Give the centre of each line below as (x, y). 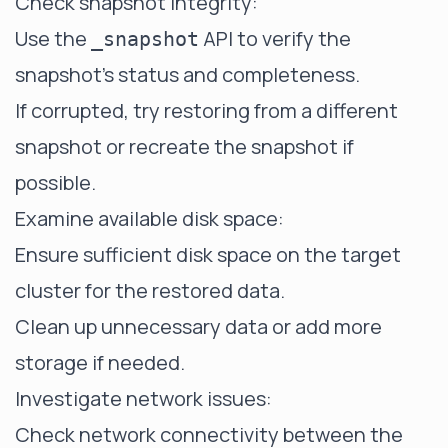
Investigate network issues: (143, 398)
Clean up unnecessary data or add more (198, 326)
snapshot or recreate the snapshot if (184, 146)
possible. (55, 182)
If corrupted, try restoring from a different (206, 110)
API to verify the (275, 38)
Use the (53, 38)
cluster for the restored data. (150, 290)
